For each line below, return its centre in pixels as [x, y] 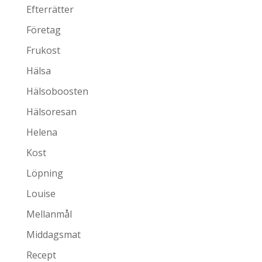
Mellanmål [49, 214]
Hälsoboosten [57, 92]
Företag [43, 30]
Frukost [43, 51]
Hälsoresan [51, 112]
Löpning [44, 173]
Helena [42, 132]
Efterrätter [50, 10]
